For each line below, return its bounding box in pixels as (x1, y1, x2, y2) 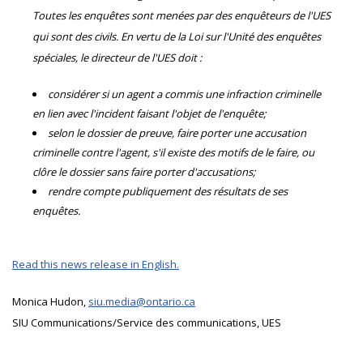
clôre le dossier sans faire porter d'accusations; (32, 164, 255, 179)
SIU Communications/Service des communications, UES (12, 315, 281, 330)
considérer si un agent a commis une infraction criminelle (48, 87, 321, 101)
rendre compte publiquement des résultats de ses (48, 184, 288, 199)
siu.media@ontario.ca (88, 294, 195, 309)
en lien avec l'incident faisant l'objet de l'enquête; (32, 106, 266, 121)
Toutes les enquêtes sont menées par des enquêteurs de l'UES (32, 8, 331, 23)
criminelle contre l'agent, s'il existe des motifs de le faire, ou (32, 145, 314, 160)
